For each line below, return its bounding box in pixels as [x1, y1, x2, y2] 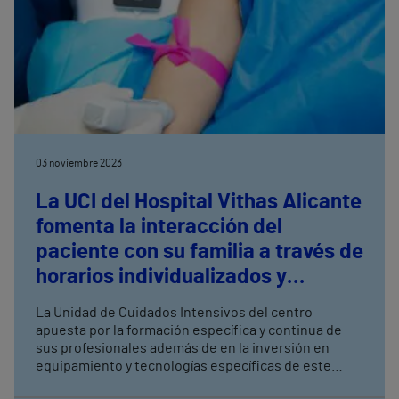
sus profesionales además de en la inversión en [36, 341, 330, 355]
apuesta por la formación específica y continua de [36, 323, 342, 338]
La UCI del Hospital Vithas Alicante [36, 191, 362, 213]
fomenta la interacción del [36, 216, 282, 238]
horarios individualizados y [36, 266, 287, 288]
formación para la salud [36, 291, 266, 313]
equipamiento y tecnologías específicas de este [36, 359, 331, 373]
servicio [36, 377, 85, 391]
